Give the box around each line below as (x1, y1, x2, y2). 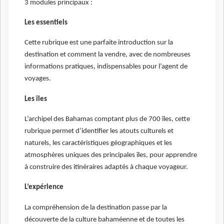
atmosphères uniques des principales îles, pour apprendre (24, 151, 197, 159)
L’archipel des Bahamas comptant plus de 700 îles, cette (24, 115, 190, 123)
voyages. (24, 75, 51, 83)
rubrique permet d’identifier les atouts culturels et (24, 127, 173, 135)
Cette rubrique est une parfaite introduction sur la (24, 39, 173, 47)
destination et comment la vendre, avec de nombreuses (24, 51, 190, 59)
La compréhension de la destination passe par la (24, 203, 167, 211)
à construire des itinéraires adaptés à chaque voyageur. (24, 163, 188, 171)
